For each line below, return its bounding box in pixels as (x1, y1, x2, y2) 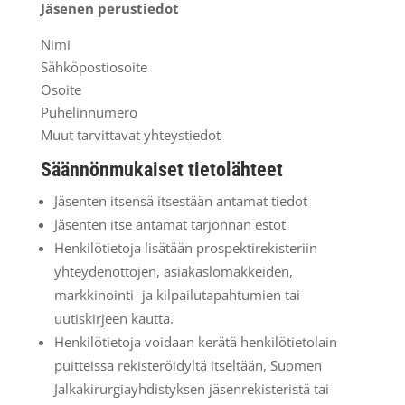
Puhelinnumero (40, 103, 137, 121)
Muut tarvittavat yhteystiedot (40, 126, 221, 144)
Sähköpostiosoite (40, 58, 147, 76)
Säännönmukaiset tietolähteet (40, 158, 283, 181)
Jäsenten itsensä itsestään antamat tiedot (53, 192, 307, 210)
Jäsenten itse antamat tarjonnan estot (53, 215, 286, 233)
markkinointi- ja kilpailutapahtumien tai (53, 286, 300, 304)
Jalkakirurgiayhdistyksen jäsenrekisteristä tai (53, 380, 329, 398)
